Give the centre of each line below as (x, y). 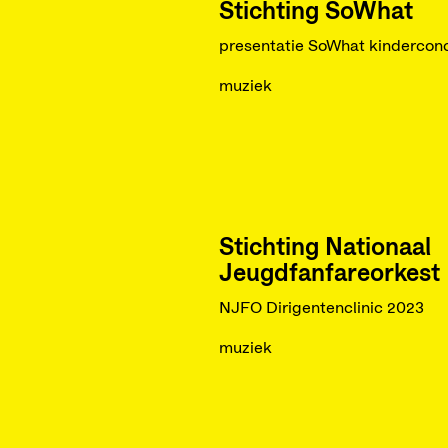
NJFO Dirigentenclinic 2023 (321, 308)
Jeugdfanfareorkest (329, 274)
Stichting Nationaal (324, 248)
